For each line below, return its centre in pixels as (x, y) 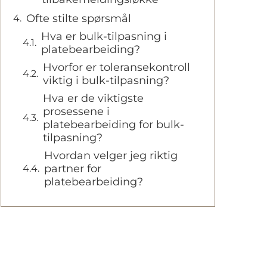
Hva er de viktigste (93, 98)
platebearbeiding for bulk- (114, 125)
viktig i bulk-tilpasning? (106, 80)
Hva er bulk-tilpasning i (104, 36)
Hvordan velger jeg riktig (111, 156)
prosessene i (76, 111)
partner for (73, 169)
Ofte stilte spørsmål (79, 18)
